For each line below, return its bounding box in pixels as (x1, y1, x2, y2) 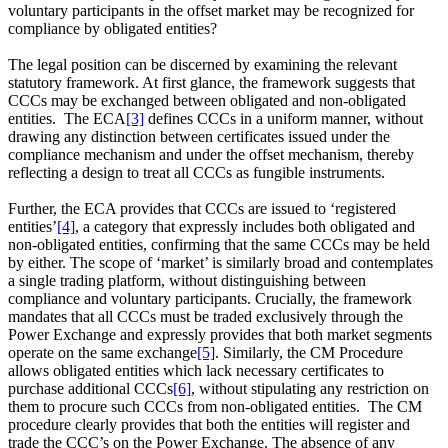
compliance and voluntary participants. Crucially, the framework (8, 290, 412, 308)
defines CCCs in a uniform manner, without (144, 110, 423, 128)
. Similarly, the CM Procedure (215, 344, 403, 362)
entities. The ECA (8, 110, 126, 128)
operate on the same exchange (8, 344, 197, 362)
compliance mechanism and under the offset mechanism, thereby (8, 146, 414, 164)
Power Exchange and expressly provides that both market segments (8, 326, 432, 344)
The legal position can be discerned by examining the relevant (8, 56, 397, 74)
